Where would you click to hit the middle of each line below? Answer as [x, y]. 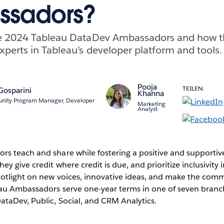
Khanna [150, 93]
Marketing [151, 103]
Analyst [147, 108]
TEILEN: [193, 88]
